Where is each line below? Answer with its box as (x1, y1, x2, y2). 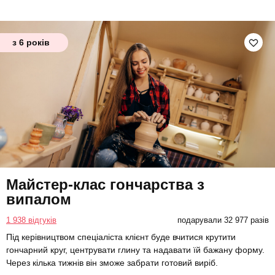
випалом (6, 190, 71, 207)
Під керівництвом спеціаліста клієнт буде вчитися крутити (6, 231, 236, 242)
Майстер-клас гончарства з (6, 176, 204, 193)
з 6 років (12, 37, 50, 48)
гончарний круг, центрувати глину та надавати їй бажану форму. (6, 244, 265, 255)
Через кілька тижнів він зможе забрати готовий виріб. (6, 257, 218, 268)
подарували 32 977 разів (177, 215, 269, 225)
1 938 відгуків (6, 215, 56, 225)
